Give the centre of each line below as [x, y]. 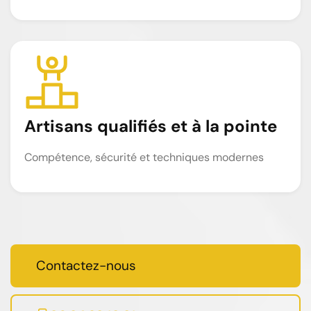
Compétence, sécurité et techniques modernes [144, 157]
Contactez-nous [86, 265]
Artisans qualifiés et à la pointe [151, 126]
